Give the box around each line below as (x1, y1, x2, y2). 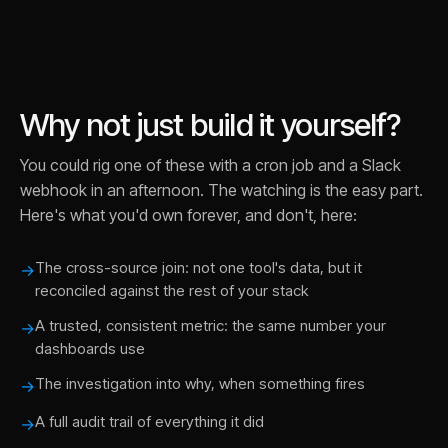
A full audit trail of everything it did (35, 412, 264, 431)
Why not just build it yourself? (20, 106, 401, 144)
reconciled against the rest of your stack (35, 281, 308, 300)
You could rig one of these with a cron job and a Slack (20, 155, 401, 175)
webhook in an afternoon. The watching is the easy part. (20, 180, 423, 200)
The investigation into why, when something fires (35, 374, 365, 393)
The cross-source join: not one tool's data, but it (35, 258, 362, 277)
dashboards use (35, 339, 145, 358)
